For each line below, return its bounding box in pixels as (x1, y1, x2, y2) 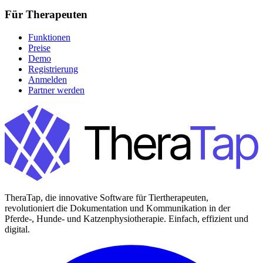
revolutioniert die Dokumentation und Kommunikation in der (5, 203, 230, 213)
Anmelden (28, 74, 67, 85)
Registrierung (28, 63, 78, 74)
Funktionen (28, 32, 70, 42)
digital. (5, 224, 30, 234)
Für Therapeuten (5, 8, 87, 21)
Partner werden (28, 85, 85, 95)
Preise (28, 42, 50, 53)
